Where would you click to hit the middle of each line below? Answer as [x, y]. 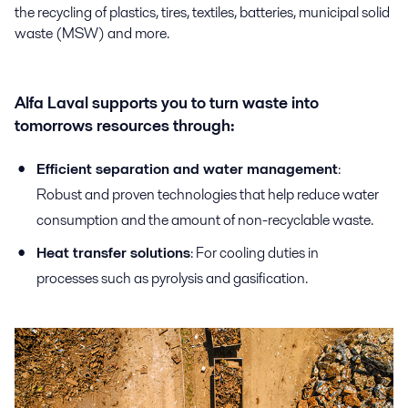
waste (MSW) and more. [92, 33]
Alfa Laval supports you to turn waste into [167, 103]
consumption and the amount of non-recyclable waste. [205, 219]
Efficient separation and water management [187, 168]
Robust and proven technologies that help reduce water [208, 194]
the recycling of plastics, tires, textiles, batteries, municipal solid [202, 12]
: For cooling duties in [255, 252]
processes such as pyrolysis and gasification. [172, 278]
